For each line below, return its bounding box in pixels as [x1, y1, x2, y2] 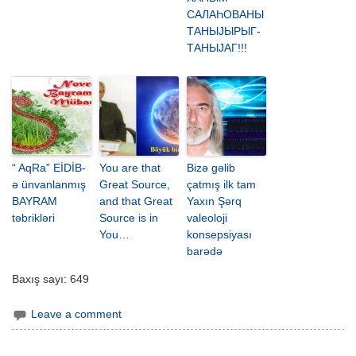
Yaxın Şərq [187, 195, 242, 208]
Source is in [99, 211, 159, 225]
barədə [187, 245, 223, 258]
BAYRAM [12, 195, 58, 208]
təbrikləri [12, 211, 56, 225]
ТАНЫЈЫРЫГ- [187, 25, 261, 38]
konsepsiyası [187, 228, 253, 242]
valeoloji [187, 211, 228, 225]
